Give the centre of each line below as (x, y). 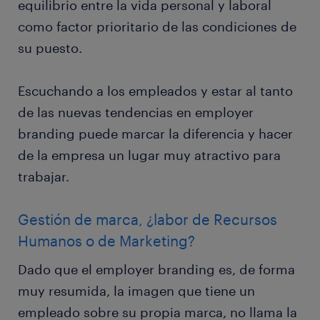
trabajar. (44, 177)
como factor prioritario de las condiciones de (157, 27)
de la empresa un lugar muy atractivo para (149, 155)
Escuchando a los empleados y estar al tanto (155, 91)
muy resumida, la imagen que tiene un (136, 291)
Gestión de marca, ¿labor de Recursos (147, 220)
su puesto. (50, 48)
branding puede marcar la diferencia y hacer (155, 134)
